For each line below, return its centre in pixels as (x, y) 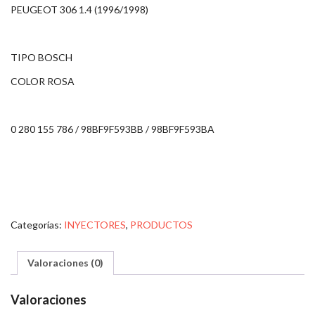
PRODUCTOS (161, 225)
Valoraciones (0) (65, 263)
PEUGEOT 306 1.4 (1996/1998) (79, 10)
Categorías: (37, 225)
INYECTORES (95, 225)
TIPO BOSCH (41, 58)
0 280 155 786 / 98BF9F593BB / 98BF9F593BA (112, 129)
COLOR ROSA (43, 82)
